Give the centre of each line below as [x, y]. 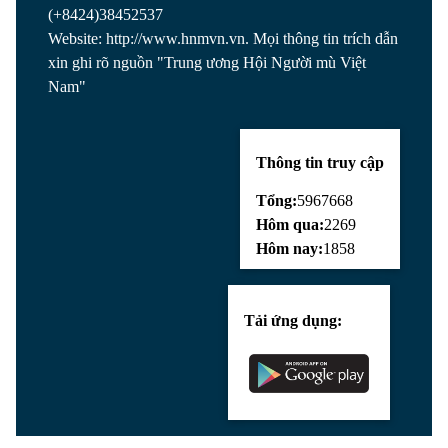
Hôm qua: [290, 224]
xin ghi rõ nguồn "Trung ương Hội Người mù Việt [207, 62]
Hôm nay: [289, 248]
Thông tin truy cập [320, 162]
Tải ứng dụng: [293, 320]
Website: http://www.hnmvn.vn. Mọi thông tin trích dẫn [223, 38]
